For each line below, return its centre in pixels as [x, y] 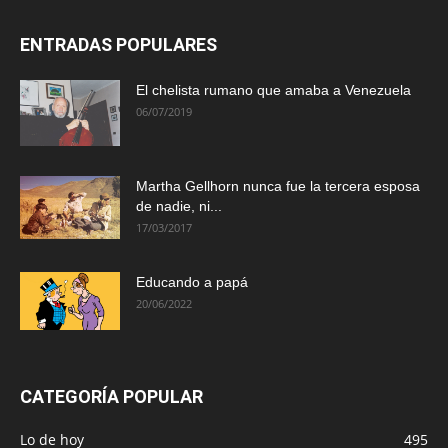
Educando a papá [192, 281]
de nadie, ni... [179, 205]
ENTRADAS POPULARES [118, 44]
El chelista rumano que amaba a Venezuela [273, 89]
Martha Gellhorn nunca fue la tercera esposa [278, 185]
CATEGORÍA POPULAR [111, 396]
